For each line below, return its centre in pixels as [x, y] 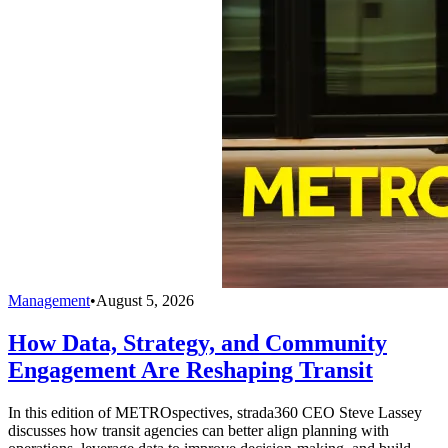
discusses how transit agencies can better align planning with [198, 430]
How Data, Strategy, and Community [197, 343]
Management [49, 301]
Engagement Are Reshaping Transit [190, 370]
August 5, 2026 [145, 301]
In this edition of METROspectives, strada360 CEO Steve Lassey [215, 412]
